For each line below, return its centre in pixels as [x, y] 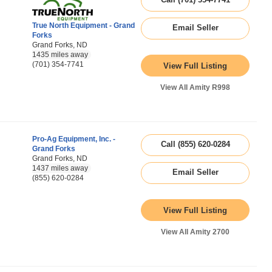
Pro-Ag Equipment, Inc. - [74, 139]
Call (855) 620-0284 [195, 144]
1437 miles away [60, 168]
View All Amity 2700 [195, 232]
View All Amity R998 [195, 87]
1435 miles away [60, 55]
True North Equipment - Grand [83, 25]
